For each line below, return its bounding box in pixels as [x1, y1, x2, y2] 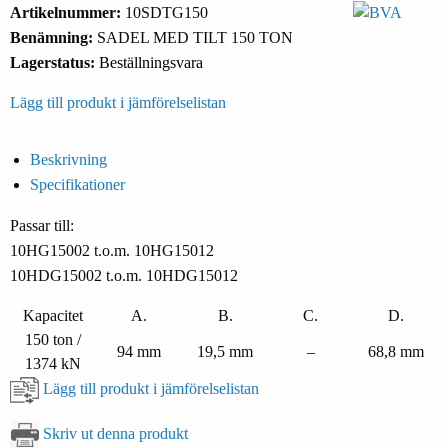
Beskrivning [30, 151, 107, 169]
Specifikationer [30, 176, 125, 194]
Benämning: [10, 29, 97, 47]
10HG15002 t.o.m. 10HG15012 [10, 242, 214, 260]
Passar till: [10, 217, 74, 235]
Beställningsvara [99, 54, 203, 72]
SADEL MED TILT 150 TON [97, 29, 293, 47]
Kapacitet [23, 307, 83, 325]
